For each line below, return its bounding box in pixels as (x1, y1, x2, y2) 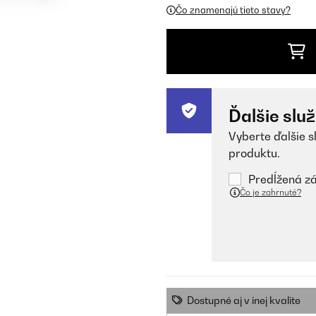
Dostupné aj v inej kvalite (187, 294, 300, 306)
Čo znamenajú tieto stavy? (176, 4, 291, 16)
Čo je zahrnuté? (240, 187, 301, 197)
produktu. (229, 146, 280, 160)
